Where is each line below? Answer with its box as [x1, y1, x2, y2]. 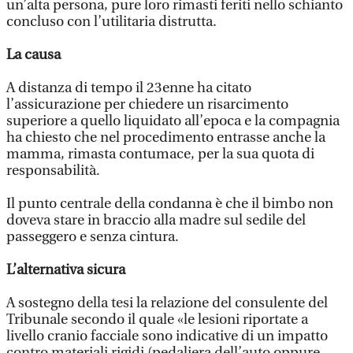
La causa [6, 46, 61, 63]
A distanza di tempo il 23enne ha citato [6, 80, 251, 96]
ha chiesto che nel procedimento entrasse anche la [6, 129, 325, 146]
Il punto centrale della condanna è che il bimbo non [6, 195, 333, 212]
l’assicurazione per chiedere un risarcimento [6, 96, 288, 113]
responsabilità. [6, 162, 100, 179]
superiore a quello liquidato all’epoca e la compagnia [6, 113, 340, 129]
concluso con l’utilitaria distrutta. [6, 13, 217, 30]
